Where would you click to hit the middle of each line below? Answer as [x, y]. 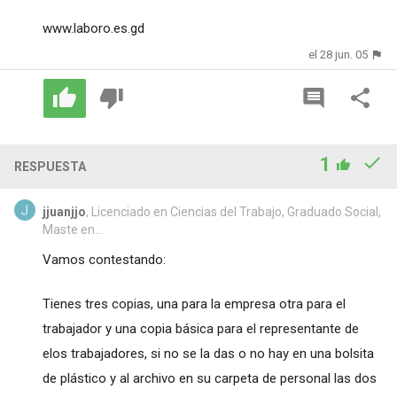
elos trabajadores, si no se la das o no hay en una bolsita [208, 353]
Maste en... [72, 229]
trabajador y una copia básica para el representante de [200, 328]
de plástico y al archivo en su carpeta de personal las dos [209, 378]
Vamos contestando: [104, 259]
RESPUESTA [50, 166]
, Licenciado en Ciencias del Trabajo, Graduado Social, [233, 211]
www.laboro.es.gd [93, 29]
